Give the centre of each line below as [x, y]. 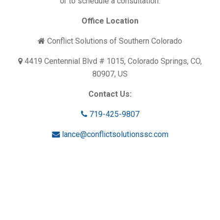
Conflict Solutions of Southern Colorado [114, 41]
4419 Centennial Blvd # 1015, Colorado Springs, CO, [112, 61]
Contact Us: [110, 94]
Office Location [110, 21]
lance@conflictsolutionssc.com [114, 134]
